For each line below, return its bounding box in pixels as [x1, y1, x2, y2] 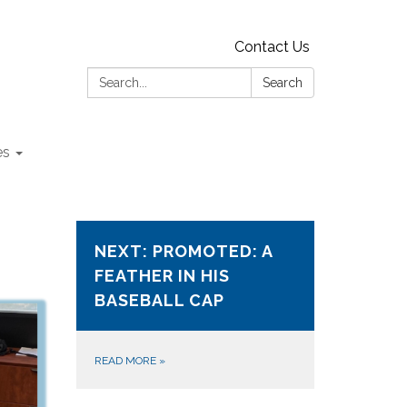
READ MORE [94, 354, 159, 367]
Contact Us [234, 38, 310, 55]
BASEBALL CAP [94, 291, 224, 310]
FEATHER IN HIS [94, 266, 230, 285]
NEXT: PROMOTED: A [94, 242, 273, 261]
